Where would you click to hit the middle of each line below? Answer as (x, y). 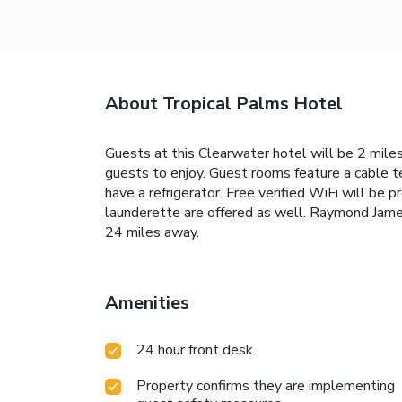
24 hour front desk (195, 350)
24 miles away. (152, 232)
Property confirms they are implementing (266, 385)
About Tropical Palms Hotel (224, 103)
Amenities (147, 302)
